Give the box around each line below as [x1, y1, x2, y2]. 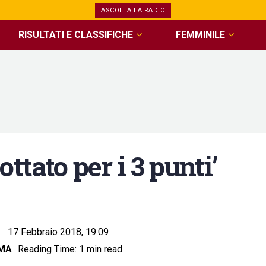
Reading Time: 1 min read [18, 243, 122, 255]
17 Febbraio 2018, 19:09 [8, 226, 109, 237]
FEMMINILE [175, 29, 225, 40]
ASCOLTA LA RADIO [101, 7, 165, 14]
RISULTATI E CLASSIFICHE [18, 29, 134, 40]
